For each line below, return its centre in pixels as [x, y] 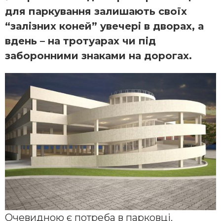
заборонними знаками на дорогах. [98, 56]
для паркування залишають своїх [96, 12]
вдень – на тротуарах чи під [80, 41]
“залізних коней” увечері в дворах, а [104, 26]
